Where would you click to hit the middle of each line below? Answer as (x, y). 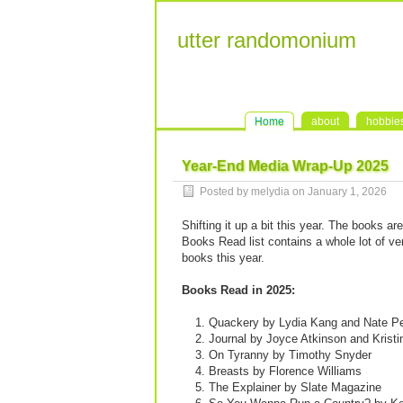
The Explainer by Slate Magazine (295, 387)
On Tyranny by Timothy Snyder (290, 355)
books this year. (223, 258)
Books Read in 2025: (238, 290)
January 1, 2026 (347, 192)
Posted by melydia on (254, 192)
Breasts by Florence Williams (285, 371)
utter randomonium (267, 40)
